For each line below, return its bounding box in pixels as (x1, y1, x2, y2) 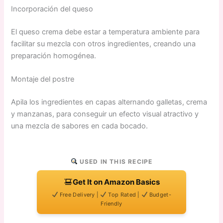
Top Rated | (107, 191, 142, 198)
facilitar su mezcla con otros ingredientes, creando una (11, 39, 196, 48)
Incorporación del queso (11, 4, 94, 13)
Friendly (101, 200, 122, 207)
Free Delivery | (58, 191, 101, 198)
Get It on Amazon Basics (72, 177, 160, 187)
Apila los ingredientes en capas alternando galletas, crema (11, 97, 208, 107)
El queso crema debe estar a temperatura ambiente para (11, 27, 200, 36)
